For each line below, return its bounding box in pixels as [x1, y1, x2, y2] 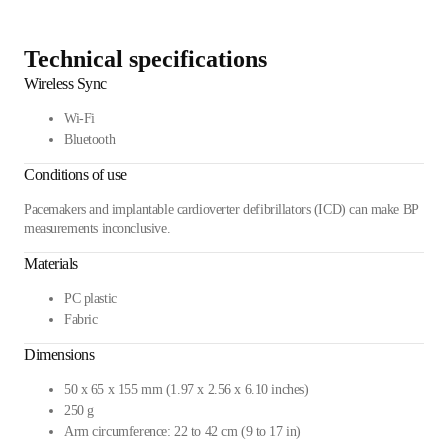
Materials [24, 255, 78, 273]
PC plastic [64, 291, 117, 307]
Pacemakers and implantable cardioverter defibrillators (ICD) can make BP [24, 202, 419, 218]
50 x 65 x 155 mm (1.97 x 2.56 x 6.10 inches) [64, 382, 309, 398]
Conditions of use [24, 166, 127, 184]
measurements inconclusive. [24, 221, 171, 237]
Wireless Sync [24, 75, 107, 93]
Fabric [64, 312, 98, 328]
